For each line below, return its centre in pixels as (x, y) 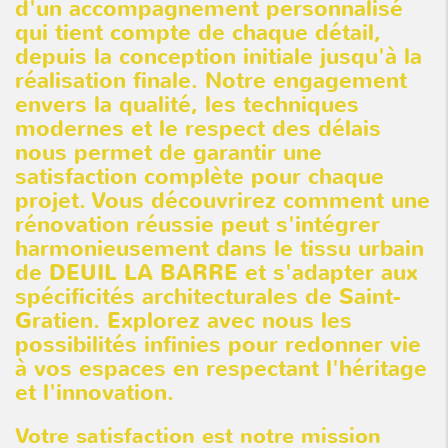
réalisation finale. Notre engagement (211, 81)
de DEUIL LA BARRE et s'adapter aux (216, 273)
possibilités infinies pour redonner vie (218, 345)
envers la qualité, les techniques (187, 105)
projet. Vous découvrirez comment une (222, 201)
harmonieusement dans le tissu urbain (219, 249)
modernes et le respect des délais (198, 129)
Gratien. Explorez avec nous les (183, 321)
